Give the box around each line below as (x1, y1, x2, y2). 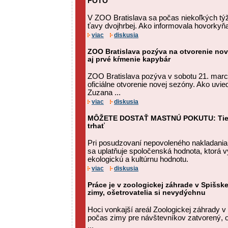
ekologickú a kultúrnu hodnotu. (88, 155, 188, 163)
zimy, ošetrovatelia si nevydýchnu (88, 189, 206, 196)
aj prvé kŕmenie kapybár (88, 55, 170, 63)
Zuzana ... (88, 89, 121, 97)
